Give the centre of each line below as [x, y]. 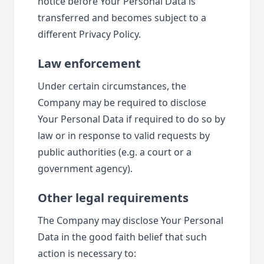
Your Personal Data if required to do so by [131, 119]
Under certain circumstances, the [112, 86]
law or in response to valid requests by [124, 136]
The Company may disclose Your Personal [131, 220]
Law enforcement [89, 63]
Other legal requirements [113, 198]
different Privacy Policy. [89, 34]
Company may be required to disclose [122, 103]
